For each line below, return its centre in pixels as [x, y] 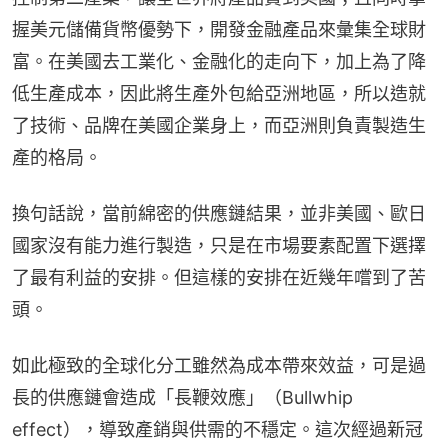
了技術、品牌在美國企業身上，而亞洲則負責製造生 [219, 126]
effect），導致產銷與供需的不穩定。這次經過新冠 [217, 430]
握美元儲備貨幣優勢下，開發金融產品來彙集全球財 [219, 30]
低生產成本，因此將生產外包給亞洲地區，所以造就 [219, 94]
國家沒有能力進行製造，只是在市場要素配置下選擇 [219, 246]
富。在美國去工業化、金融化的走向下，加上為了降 [219, 62]
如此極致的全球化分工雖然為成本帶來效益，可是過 [219, 366]
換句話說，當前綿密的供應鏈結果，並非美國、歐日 [219, 214]
